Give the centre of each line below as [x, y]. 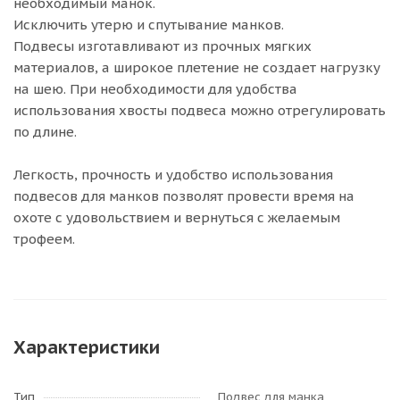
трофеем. [44, 239]
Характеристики [87, 347]
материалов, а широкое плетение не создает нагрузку [197, 67]
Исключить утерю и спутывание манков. [149, 25]
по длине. [45, 132]
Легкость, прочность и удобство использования [173, 175]
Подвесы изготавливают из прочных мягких [162, 46]
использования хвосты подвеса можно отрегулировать [200, 110]
